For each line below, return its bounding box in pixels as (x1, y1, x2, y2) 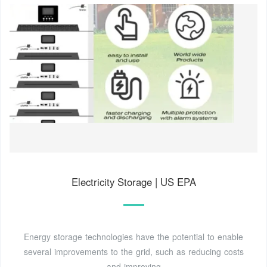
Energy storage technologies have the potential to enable (24, 230, 243, 243)
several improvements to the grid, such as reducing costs (23, 245, 244, 257)
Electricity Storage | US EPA (71, 174, 196, 189)
